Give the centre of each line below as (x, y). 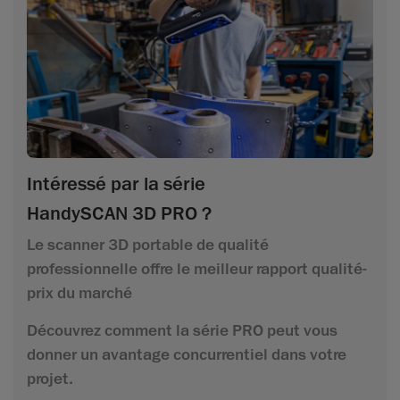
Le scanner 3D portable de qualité (148, 244)
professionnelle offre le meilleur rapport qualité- (197, 268)
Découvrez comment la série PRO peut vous (182, 330)
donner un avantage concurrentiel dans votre (187, 354)
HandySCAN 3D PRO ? (119, 213)
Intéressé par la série (116, 183)
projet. (50, 378)
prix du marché (79, 292)
